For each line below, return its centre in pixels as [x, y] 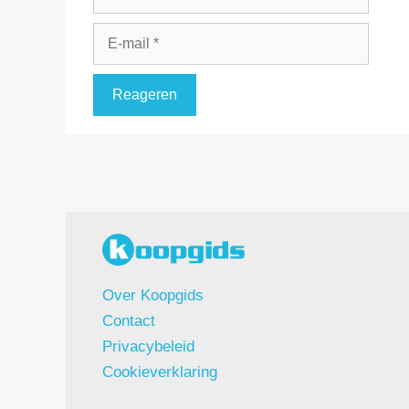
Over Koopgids [153, 296]
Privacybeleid [148, 347]
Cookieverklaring [160, 372]
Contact [129, 321]
